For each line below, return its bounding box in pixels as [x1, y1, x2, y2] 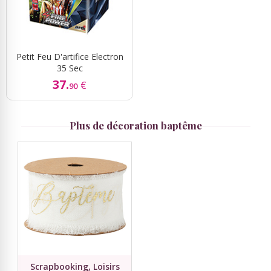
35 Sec [56, 62, 83, 74]
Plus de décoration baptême [69, 118, 202, 132]
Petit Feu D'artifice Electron [16, 50, 123, 62]
